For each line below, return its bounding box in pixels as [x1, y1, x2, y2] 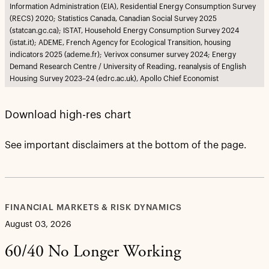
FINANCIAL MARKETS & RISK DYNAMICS [5, 204, 183, 213]
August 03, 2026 [5, 220, 71, 229]
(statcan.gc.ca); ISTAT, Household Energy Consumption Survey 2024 [10, 27, 239, 35]
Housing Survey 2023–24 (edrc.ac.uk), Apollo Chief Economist [10, 75, 219, 83]
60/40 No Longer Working [5, 244, 181, 262]
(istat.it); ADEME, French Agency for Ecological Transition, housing [10, 39, 231, 47]
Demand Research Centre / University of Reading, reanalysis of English [10, 63, 246, 71]
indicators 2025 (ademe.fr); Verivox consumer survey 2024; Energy [10, 51, 236, 59]
